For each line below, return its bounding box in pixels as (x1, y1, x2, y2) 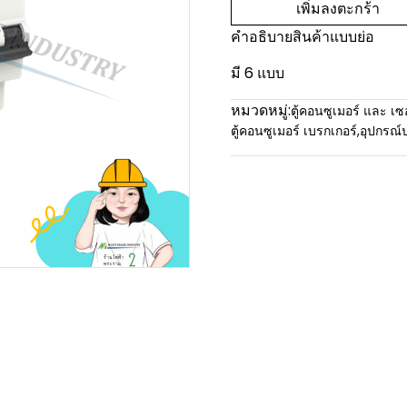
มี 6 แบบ (231, 63, 284, 84)
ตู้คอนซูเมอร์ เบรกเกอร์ (231, 122, 357, 140)
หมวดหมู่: (231, 100, 291, 121)
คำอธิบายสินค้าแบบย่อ (231, 26, 374, 47)
